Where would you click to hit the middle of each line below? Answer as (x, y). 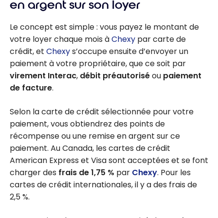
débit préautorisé (115, 76)
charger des (34, 173)
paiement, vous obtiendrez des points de (87, 124)
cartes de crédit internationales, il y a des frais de (103, 185)
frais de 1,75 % (86, 173)
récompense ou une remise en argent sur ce (95, 136)
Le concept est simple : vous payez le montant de (104, 27)
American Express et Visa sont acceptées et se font (109, 161)
